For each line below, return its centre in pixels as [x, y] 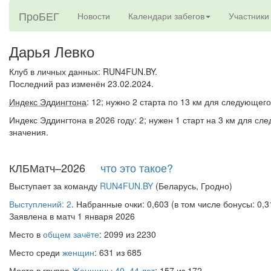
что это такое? [137, 168]
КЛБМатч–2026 [55, 168]
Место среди [36, 252]
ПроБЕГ [39, 16]
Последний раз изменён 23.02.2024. [81, 83]
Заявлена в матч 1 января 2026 [72, 216]
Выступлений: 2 [40, 204]
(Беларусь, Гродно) [193, 186]
